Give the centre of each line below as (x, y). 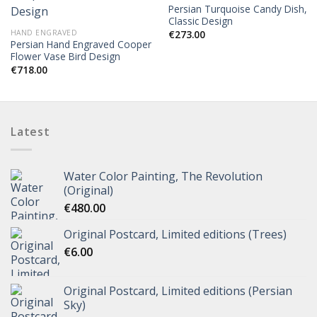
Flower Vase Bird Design (65, 57)
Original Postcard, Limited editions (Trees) (175, 234)
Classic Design (200, 21)
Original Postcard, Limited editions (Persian (178, 290)
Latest (30, 132)
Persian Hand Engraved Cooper (81, 45)
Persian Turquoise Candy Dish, (237, 9)
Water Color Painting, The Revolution (163, 176)
